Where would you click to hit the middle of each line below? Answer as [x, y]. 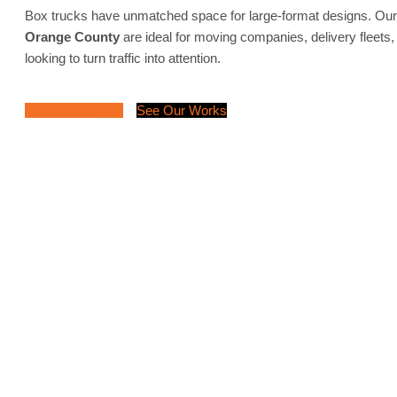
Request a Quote [74, 111]
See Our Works [182, 111]
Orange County [72, 37]
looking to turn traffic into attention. [123, 58]
